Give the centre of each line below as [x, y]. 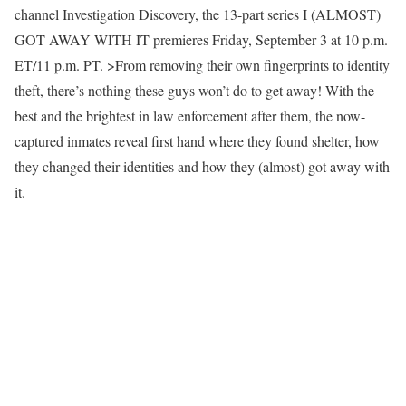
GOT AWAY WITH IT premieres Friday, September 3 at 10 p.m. [201, 39]
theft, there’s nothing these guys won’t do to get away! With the [194, 90]
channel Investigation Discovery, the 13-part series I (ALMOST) [198, 14]
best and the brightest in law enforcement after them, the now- [190, 116]
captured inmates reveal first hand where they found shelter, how [197, 141]
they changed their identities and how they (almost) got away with [202, 166]
